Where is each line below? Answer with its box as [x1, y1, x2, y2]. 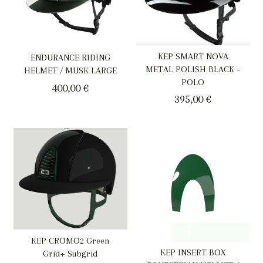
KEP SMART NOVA [157, 50, 228, 62]
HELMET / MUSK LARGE [23, 65, 117, 76]
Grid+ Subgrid [43, 248, 97, 259]
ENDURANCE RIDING [30, 52, 110, 63]
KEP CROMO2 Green [31, 235, 110, 246]
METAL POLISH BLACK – [145, 63, 241, 75]
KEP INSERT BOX [160, 247, 226, 258]
